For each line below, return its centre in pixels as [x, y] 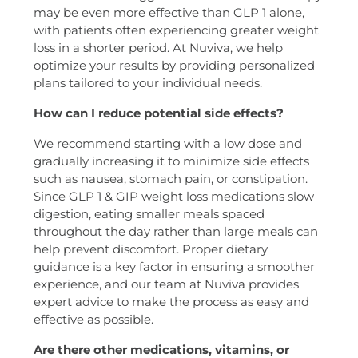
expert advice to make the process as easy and [171, 301]
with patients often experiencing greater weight [176, 30]
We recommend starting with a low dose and [167, 143]
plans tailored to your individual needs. [147, 82]
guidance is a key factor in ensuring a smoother [174, 266]
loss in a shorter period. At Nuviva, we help [158, 47]
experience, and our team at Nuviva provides [166, 284]
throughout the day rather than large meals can [175, 231]
